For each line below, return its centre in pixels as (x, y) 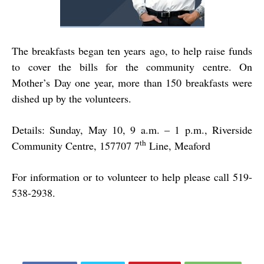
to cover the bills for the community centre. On (132, 67)
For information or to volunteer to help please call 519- (132, 177)
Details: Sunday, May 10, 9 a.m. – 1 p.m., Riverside (132, 130)
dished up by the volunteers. (72, 99)
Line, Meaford (178, 146)
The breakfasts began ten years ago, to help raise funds (132, 51)
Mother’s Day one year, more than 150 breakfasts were (132, 83)
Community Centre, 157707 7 (76, 146)
